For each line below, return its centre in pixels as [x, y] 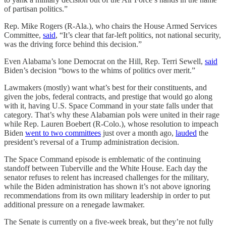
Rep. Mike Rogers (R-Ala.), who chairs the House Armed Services [110, 26]
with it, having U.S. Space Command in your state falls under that [108, 106]
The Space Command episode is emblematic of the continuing [102, 159]
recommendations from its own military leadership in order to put [107, 195]
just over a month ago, [138, 133]
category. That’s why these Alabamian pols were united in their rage [112, 115]
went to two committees [63, 133]
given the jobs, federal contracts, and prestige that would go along [108, 97]
